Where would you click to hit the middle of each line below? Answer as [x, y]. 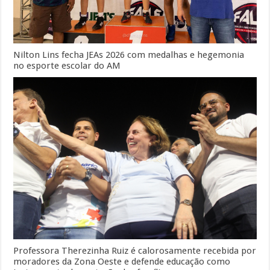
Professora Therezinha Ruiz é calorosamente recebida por [135, 250]
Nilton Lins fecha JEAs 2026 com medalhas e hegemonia [129, 55]
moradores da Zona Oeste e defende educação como [122, 261]
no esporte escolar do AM [67, 65]
